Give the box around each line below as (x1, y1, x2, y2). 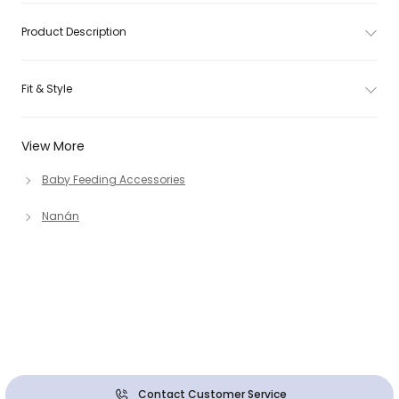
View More (21, 137, 85, 155)
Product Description (21, 24, 126, 39)
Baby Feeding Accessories (42, 172, 185, 187)
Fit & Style (21, 81, 72, 96)
